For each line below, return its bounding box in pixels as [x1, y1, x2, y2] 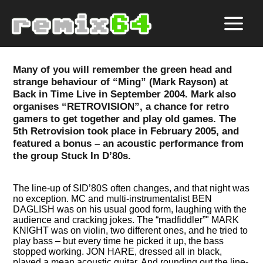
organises [13, 100, 62, 113]
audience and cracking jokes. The [13, 214, 156, 225]
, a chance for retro [140, 100, 230, 113]
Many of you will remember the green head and [13, 63, 232, 76]
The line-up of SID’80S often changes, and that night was [13, 183, 250, 193]
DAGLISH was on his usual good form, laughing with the [13, 204, 247, 214]
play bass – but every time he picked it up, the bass [13, 235, 224, 246]
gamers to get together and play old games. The [13, 113, 237, 125]
